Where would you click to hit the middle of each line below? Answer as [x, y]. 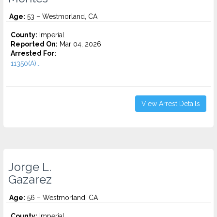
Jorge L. [30, 167]
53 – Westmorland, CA [61, 16]
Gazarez [30, 180]
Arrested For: [33, 53]
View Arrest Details [171, 104]
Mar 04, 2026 [79, 44]
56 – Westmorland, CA [62, 198]
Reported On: [34, 44]
